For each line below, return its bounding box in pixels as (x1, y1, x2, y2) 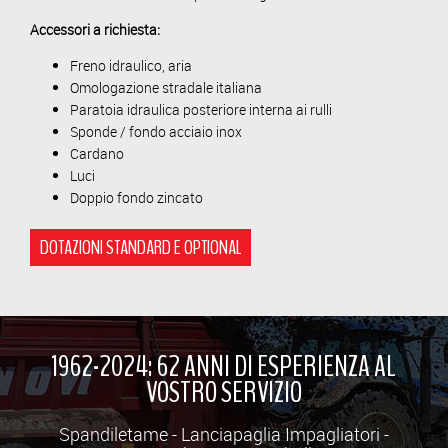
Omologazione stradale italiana (70, 77, 262, 97)
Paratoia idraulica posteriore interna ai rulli (70, 99, 332, 119)
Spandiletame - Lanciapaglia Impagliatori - (58, 421, 389, 446)
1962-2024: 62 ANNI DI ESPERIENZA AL (51, 345, 397, 387)
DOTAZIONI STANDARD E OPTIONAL (40, 233, 241, 261)
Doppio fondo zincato (70, 187, 203, 207)
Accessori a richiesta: (30, 19, 160, 39)
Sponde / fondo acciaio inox (70, 121, 242, 141)
